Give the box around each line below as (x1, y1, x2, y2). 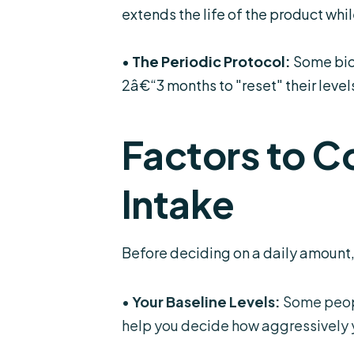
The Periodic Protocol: (131, 52, 291, 70)
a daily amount (251, 243, 351, 262)
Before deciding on (121, 243, 252, 262)
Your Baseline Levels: (131, 291, 281, 309)
